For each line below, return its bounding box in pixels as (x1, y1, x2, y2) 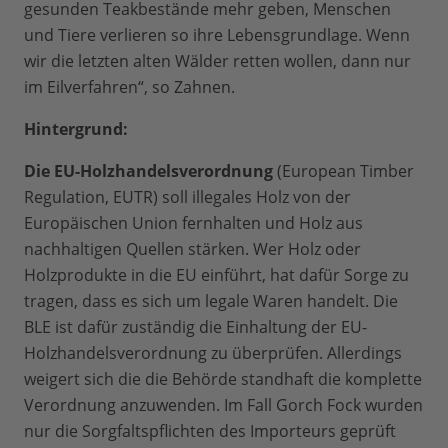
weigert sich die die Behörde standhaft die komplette (24, 368, 422, 391)
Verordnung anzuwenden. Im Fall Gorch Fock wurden (24, 394, 423, 417)
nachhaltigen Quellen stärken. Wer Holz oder (24, 238, 361, 261)
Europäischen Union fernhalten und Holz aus (24, 212, 363, 235)
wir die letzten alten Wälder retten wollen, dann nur (24, 50, 411, 73)
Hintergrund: (24, 118, 128, 141)
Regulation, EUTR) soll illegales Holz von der (24, 186, 351, 209)
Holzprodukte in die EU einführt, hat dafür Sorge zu (24, 264, 409, 287)
